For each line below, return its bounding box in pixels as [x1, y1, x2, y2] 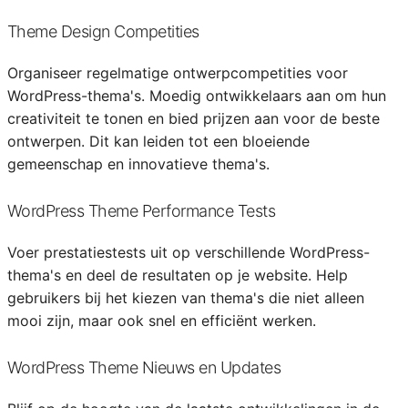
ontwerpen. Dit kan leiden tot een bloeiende [6, 132, 310, 150]
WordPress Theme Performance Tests [6, 201, 275, 220]
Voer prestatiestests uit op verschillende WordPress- [6, 243, 370, 261]
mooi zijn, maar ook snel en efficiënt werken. [6, 311, 316, 330]
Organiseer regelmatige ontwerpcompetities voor [6, 64, 348, 82]
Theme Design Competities [6, 22, 199, 41]
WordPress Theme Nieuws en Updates [6, 358, 280, 377]
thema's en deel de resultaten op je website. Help [6, 266, 348, 284]
